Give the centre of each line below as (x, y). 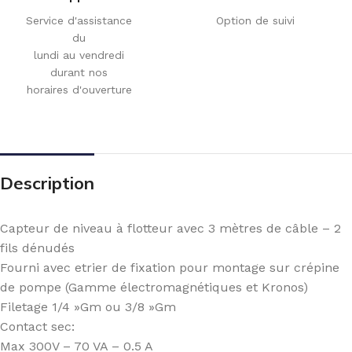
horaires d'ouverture (79, 89)
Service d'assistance (79, 20)
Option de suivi (255, 20)
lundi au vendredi (79, 55)
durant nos (79, 72)
